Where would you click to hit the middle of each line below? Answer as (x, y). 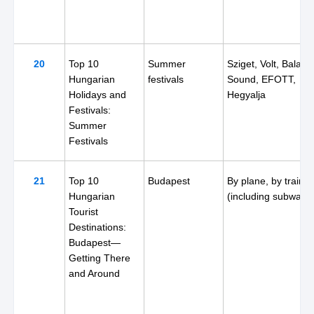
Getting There (100, 258)
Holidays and (97, 95)
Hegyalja (246, 95)
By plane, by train (266, 181)
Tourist (83, 212)
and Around (94, 273)
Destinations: (97, 227)
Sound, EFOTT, (261, 79)
